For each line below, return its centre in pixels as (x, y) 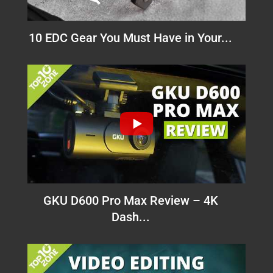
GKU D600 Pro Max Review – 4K (130, 200)
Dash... (130, 217)
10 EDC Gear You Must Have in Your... (130, 37)
